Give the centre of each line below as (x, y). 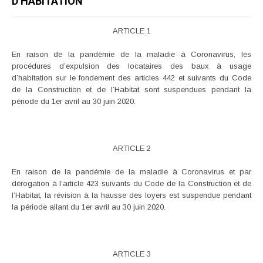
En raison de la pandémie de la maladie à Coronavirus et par (131, 171)
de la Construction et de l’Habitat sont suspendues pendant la (131, 89)
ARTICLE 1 (131, 31)
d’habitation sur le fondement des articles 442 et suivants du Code (131, 77)
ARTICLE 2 (131, 148)
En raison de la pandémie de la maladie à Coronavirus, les (131, 54)
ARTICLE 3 (131, 254)
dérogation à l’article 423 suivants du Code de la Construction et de (131, 183)
